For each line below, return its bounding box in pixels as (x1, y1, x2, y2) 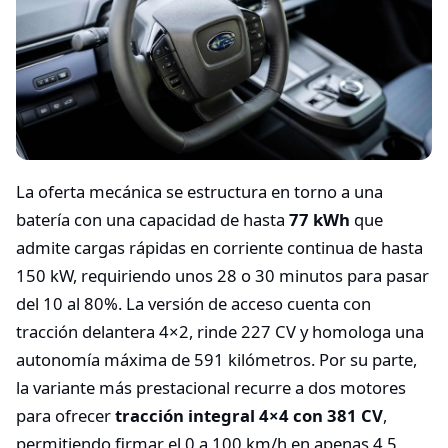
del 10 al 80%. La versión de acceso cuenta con (16, 291, 371, 315)
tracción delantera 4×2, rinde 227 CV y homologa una (16, 319, 424, 343)
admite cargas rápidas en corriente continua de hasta (16, 235, 423, 259)
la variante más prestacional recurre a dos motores (16, 375, 406, 399)
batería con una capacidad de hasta (16, 207, 289, 231)
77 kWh (289, 207, 350, 231)
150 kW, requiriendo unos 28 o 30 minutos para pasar (16, 263, 429, 287)
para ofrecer (16, 403, 115, 427)
